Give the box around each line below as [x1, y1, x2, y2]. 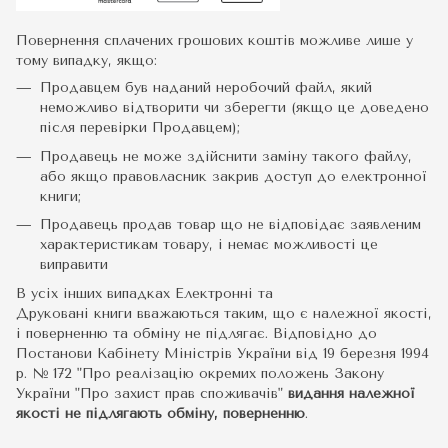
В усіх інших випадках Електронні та [16, 284, 273, 302]
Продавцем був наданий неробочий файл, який [40, 79, 372, 97]
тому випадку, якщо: [16, 52, 157, 70]
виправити [40, 256, 108, 274]
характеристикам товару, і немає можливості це [40, 236, 378, 254]
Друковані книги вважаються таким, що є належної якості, [16, 304, 432, 322]
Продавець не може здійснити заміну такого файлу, [40, 147, 412, 165]
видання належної [283, 384, 415, 402]
